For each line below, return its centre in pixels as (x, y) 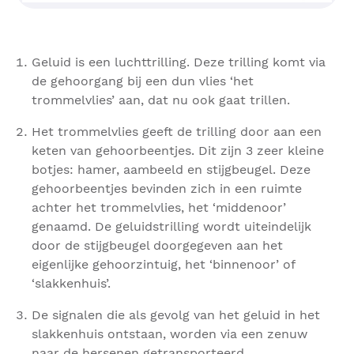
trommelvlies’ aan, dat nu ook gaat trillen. (161, 100)
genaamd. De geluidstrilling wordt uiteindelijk (171, 227)
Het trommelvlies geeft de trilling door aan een (177, 132)
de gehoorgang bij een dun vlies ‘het (143, 81)
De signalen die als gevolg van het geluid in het (176, 315)
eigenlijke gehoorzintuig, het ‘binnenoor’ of (163, 265)
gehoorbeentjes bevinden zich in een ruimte (167, 189)
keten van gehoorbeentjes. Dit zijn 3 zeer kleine (178, 151)
